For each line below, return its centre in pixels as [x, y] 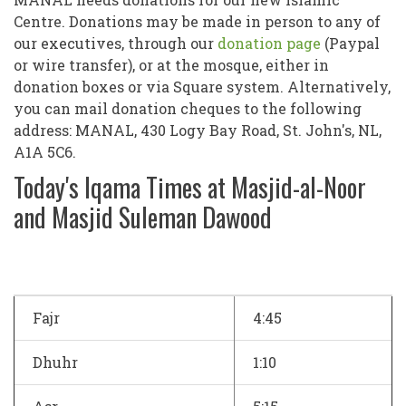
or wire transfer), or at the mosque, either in [171, 65]
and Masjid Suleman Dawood [143, 217]
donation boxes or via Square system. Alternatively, [202, 87]
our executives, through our [116, 43]
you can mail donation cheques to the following [188, 109]
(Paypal [350, 43]
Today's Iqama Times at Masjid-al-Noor [190, 188]
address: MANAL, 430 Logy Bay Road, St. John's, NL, [198, 130]
